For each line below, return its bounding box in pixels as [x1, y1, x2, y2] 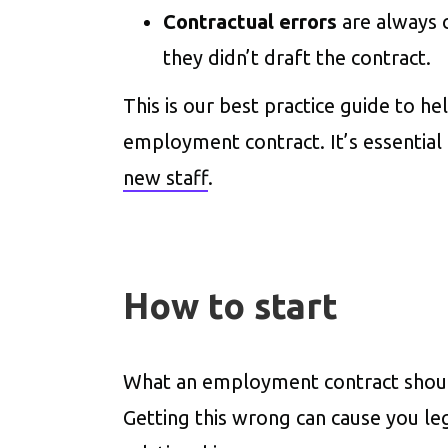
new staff [123, 166, 209, 189]
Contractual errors [163, 10, 338, 33]
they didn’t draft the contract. [163, 46, 432, 69]
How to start [123, 285, 339, 326]
